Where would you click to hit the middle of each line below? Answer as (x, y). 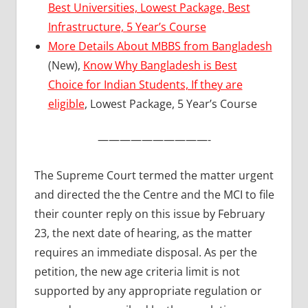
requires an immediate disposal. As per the (145, 252)
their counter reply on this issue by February (149, 213)
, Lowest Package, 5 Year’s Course (170, 103)
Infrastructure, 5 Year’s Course (127, 26)
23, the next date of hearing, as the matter (143, 233)
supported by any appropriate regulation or (148, 290)
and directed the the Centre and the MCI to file (154, 194)
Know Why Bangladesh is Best (160, 65)
